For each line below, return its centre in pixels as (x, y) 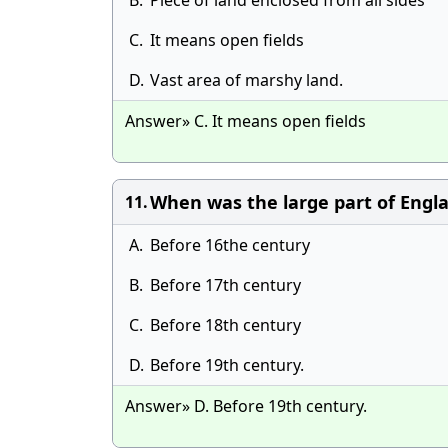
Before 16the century (230, 245)
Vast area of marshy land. (246, 80)
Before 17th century (225, 285)
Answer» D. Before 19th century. (246, 406)
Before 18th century (225, 325)
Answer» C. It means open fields (245, 121)
